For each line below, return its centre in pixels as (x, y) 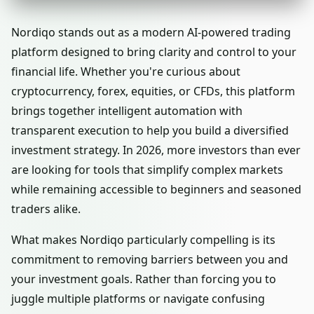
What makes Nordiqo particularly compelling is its (143, 240)
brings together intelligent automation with (127, 111)
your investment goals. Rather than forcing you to (144, 279)
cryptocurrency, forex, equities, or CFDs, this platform (153, 91)
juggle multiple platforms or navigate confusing (138, 299)
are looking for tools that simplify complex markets (147, 170)
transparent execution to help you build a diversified (150, 130)
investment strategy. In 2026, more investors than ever (156, 150)
